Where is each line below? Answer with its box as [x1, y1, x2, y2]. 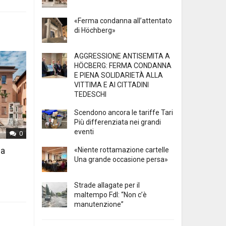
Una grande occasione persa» [74, 155, 168, 164]
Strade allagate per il [74, 181, 140, 190]
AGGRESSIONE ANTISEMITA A [74, 52, 170, 61]
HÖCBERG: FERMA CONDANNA [74, 62, 172, 70]
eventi [74, 128, 94, 136]
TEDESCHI [74, 90, 106, 99]
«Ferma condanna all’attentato [74, 17, 172, 25]
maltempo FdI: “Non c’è [74, 191, 147, 199]
